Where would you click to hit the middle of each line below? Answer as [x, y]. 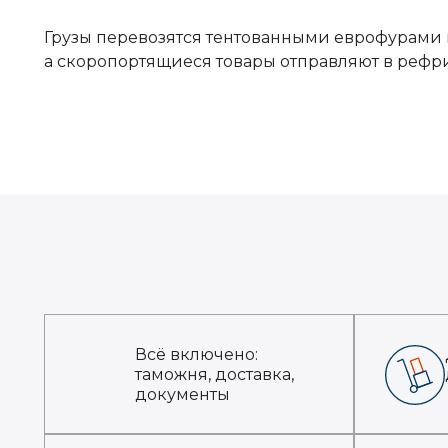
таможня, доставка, [214, 374]
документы [182, 394]
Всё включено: [196, 354]
